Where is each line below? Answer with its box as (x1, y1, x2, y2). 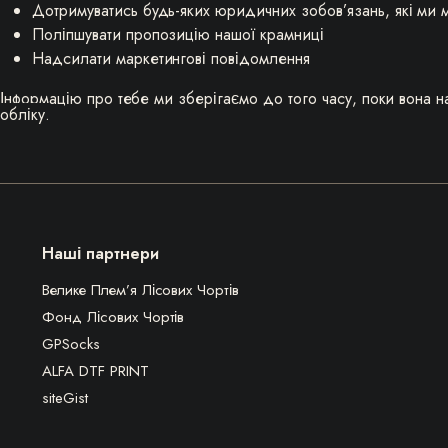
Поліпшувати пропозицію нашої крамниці (32, 23, 324, 46)
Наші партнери (42, 242, 159, 265)
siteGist (42, 387, 88, 409)
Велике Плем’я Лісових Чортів (42, 279, 240, 301)
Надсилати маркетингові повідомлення (32, 47, 310, 70)
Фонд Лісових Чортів (42, 306, 185, 328)
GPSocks (42, 333, 100, 355)
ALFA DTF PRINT (42, 360, 149, 382)
